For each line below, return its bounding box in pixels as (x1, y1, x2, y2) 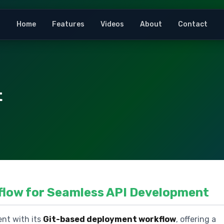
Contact (178, 20, 207, 29)
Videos (100, 20, 124, 29)
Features (52, 20, 84, 29)
